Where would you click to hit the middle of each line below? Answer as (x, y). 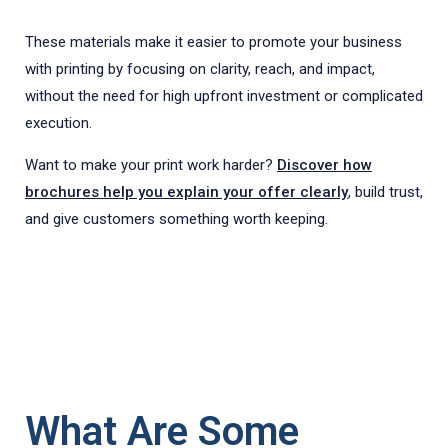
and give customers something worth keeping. (176, 219)
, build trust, (385, 192)
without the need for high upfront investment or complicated (224, 96)
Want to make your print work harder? (151, 165)
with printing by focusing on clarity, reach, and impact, (200, 69)
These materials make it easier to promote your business (213, 42)
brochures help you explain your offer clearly (186, 192)
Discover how (324, 165)
